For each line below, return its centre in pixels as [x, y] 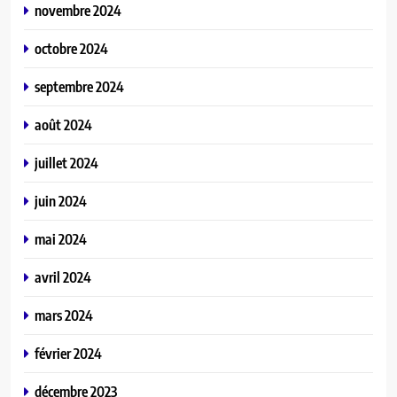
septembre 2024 [79, 87]
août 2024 [63, 125]
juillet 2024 [66, 163]
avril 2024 [63, 277]
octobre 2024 [71, 49]
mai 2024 [61, 239]
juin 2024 [61, 201]
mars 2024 [64, 315]
